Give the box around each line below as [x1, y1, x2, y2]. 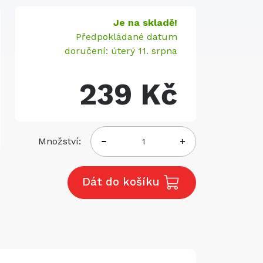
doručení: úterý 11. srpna [65, 45, 177, 56]
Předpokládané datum [76, 31, 177, 42]
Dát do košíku [82, 175, 163, 188]
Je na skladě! [113, 17, 177, 28]
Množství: [38, 136, 82, 147]
